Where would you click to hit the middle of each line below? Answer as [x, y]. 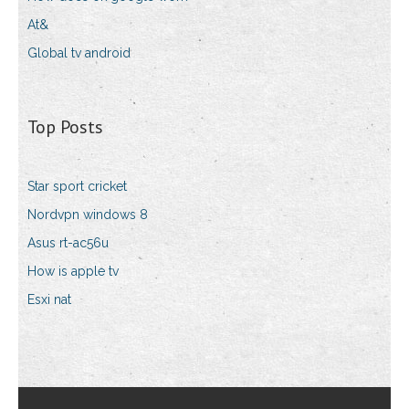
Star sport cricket [77, 187]
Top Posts [65, 127]
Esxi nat [49, 300]
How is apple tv [73, 272]
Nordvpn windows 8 [88, 215]
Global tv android [79, 53]
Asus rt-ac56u [68, 243]
